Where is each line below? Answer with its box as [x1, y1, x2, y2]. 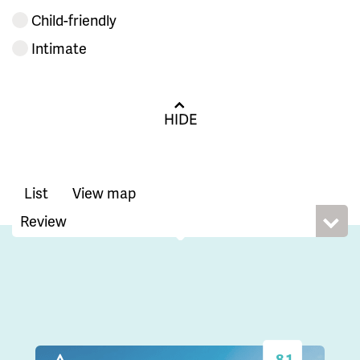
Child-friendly [31, 10, 117, 31]
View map [72, 182, 136, 203]
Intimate [31, 38, 87, 59]
